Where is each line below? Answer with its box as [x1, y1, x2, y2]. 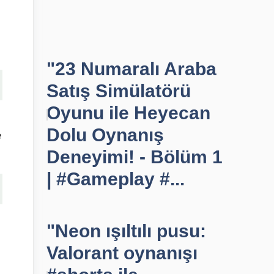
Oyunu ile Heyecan [46, 103, 210, 123]
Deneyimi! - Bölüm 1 [46, 147, 223, 167]
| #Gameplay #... [46, 169, 185, 189]
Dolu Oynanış [46, 125, 164, 145]
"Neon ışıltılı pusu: [46, 221, 206, 241]
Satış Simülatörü [46, 81, 191, 101]
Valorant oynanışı [46, 243, 198, 263]
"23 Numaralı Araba [46, 59, 217, 79]
